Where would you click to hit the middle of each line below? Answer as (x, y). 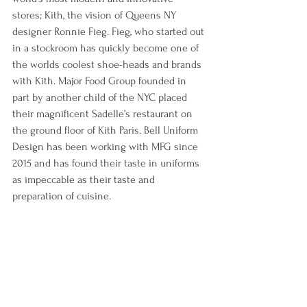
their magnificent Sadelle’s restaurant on (104, 114)
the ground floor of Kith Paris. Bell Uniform (107, 131)
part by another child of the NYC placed (101, 98)
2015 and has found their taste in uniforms (107, 163)
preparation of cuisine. (63, 196)
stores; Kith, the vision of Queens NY (96, 15)
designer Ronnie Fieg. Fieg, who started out (110, 32)
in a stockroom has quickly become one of (107, 48)
